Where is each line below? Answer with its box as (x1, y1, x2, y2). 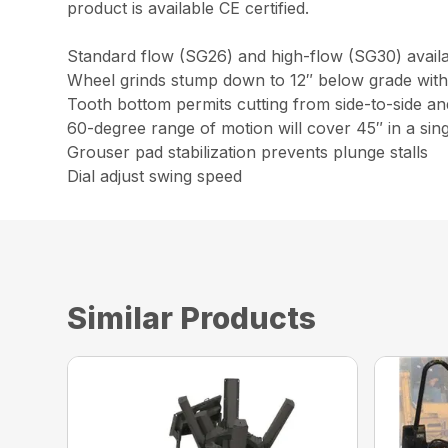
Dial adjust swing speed (67, 165, 243, 186)
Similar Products (67, 299, 317, 336)
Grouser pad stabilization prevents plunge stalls (67, 141, 429, 162)
